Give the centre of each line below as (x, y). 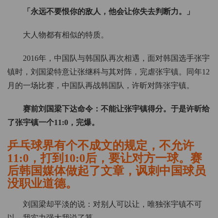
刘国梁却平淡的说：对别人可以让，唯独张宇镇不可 (112, 204)
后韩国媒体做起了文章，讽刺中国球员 (107, 171)
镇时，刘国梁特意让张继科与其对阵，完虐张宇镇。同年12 (109, 72)
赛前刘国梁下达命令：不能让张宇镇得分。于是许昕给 (116, 109)
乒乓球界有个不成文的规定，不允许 (101, 146)
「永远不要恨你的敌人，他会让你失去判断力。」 (109, 12)
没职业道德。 (42, 184)
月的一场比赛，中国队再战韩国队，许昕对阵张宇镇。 (101, 86)
